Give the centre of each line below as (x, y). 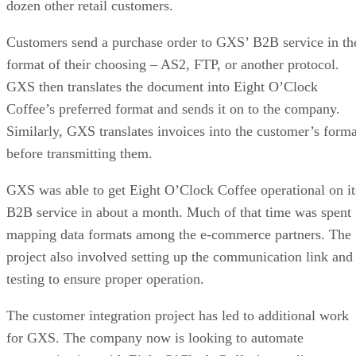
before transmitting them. (79, 153)
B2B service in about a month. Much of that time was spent (179, 212)
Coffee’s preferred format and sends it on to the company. (173, 108)
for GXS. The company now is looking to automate (155, 337)
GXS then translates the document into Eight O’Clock (162, 86)
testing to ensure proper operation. (105, 279)
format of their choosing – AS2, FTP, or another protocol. (173, 64)
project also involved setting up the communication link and (180, 256)
